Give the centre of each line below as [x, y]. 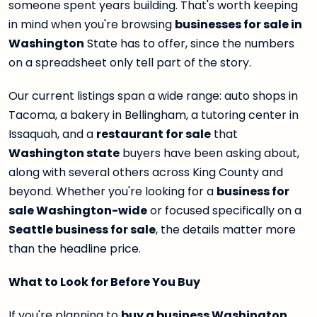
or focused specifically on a [224, 211]
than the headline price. [75, 249]
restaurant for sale [154, 134]
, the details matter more [226, 230]
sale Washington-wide [78, 211]
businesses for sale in [238, 24]
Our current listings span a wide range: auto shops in [153, 96]
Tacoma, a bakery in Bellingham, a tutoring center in [154, 115]
